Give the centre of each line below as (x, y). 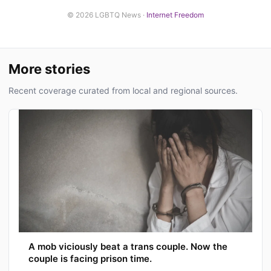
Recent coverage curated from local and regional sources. (123, 91)
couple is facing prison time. (90, 259)
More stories (49, 69)
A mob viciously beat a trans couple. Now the (128, 247)
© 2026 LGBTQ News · (107, 15)
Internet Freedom (175, 15)
